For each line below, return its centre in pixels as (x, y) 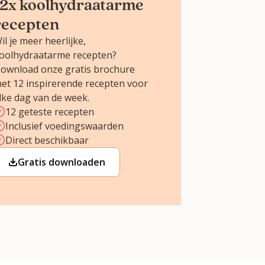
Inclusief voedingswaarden (64, 126)
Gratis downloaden (61, 162)
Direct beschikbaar (47, 140)
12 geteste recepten (49, 112)
